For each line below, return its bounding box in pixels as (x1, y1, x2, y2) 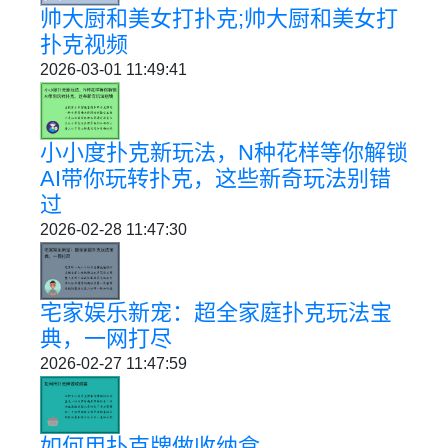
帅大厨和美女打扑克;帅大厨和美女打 (40, 5, 398, 31)
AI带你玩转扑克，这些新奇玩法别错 (40, 165, 391, 191)
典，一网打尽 (40, 325, 172, 351)
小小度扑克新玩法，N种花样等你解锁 (40, 139, 408, 165)
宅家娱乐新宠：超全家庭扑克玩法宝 (40, 299, 392, 325)
